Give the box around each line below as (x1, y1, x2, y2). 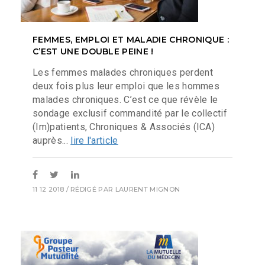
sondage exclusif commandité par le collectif (33, 108, 228, 119)
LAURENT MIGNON (115, 185, 180, 193)
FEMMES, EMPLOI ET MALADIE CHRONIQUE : (33, 34, 229, 46)
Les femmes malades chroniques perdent (33, 67, 213, 78)
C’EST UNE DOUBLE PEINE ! (33, 46, 154, 57)
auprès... (33, 135, 71, 146)
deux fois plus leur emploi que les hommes (33, 80, 220, 92)
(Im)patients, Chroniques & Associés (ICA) (33, 121, 215, 132)
